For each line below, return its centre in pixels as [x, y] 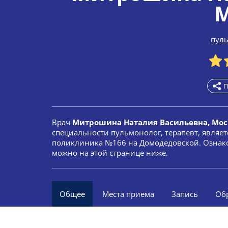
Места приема [128, 194]
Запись [185, 194]
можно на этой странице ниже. [110, 153]
